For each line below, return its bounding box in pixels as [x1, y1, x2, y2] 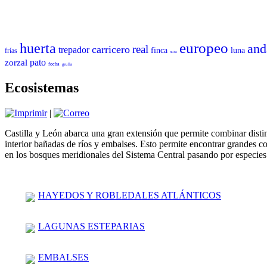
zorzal [5, 58, 27, 67]
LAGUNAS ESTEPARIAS [38, 221, 145, 231]
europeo [179, 40, 228, 56]
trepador [58, 45, 89, 55]
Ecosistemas [5, 79, 79, 95]
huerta [20, 41, 56, 56]
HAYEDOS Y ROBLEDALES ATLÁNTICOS [38, 190, 221, 200]
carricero [92, 44, 130, 55]
